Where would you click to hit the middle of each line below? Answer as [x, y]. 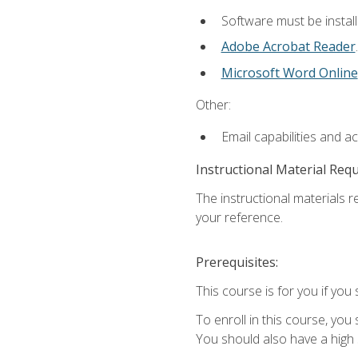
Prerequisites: [237, 262]
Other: [213, 105]
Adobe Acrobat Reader [288, 47]
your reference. [239, 217]
